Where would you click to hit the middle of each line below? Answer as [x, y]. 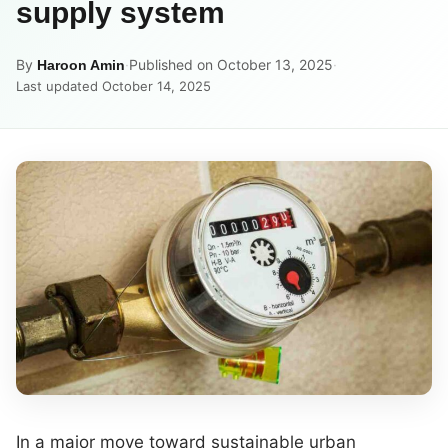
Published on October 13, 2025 [231, 64]
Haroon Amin [81, 64]
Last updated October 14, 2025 [113, 85]
